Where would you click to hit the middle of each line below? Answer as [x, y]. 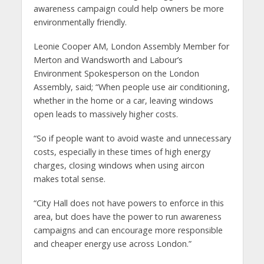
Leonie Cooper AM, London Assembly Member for [131, 46]
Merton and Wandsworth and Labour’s [108, 60]
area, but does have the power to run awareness [127, 216]
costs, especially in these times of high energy [122, 151]
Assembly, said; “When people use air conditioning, [131, 87]
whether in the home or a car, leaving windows [123, 100]
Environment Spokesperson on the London [116, 73]
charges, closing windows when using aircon [119, 165]
